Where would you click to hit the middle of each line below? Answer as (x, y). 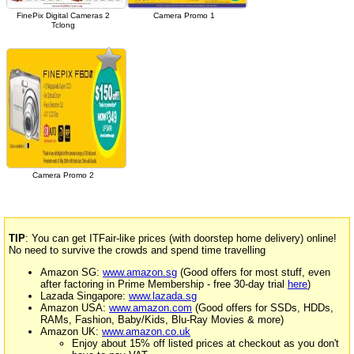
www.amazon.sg (140, 273)
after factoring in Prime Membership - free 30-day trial (164, 284)
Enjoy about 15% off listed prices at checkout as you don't (205, 344)
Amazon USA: (75, 308)
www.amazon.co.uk (146, 332)
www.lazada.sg (163, 296)
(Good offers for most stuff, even (254, 273)
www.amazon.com (151, 308)
